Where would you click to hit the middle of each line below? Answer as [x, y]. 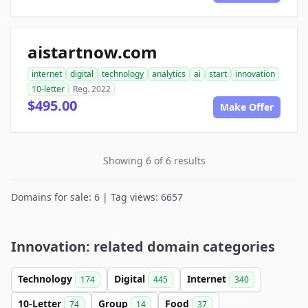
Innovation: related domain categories [143, 246]
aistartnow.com [92, 52]
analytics [169, 74]
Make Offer [247, 107]
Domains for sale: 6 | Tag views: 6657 [97, 197]
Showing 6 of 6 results [154, 161]
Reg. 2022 [92, 89]
